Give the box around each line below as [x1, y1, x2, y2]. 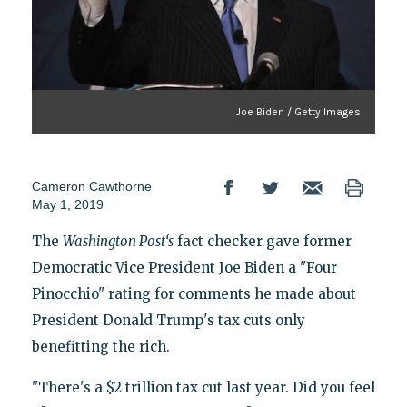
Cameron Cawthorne [31, 178, 152, 194]
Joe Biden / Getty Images [236, 104, 362, 118]
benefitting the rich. [31, 337, 170, 355]
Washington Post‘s [62, 232, 174, 250]
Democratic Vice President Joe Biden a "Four [31, 258, 337, 276]
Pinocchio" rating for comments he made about [31, 284, 356, 303]
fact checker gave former [173, 232, 352, 250]
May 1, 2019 [31, 196, 104, 212]
